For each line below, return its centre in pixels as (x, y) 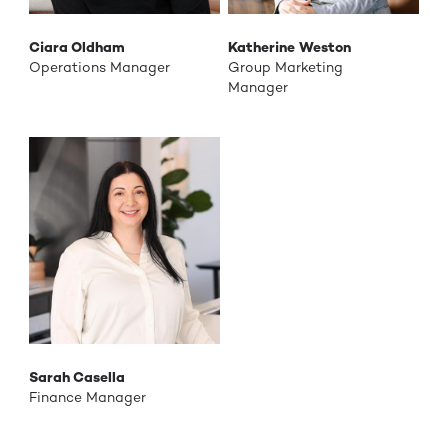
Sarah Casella (76, 377)
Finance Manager (87, 397)
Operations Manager (99, 66)
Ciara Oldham (76, 46)
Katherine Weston (289, 46)
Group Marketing (285, 66)
